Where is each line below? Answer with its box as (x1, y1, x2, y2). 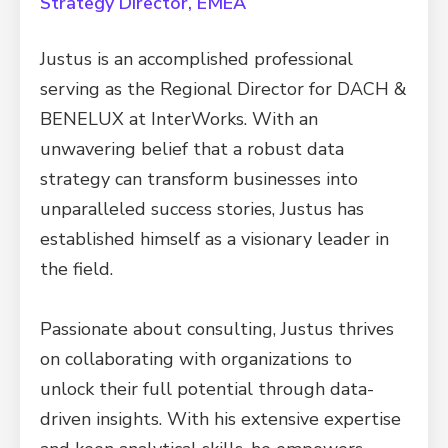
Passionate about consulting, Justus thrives (40, 317, 394, 341)
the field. (40, 257, 113, 281)
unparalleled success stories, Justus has (40, 197, 364, 221)
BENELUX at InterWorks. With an (40, 107, 318, 131)
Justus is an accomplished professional (40, 47, 353, 71)
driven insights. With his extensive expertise (40, 407, 401, 431)
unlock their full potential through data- (40, 377, 374, 401)
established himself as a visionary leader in (40, 227, 389, 251)
